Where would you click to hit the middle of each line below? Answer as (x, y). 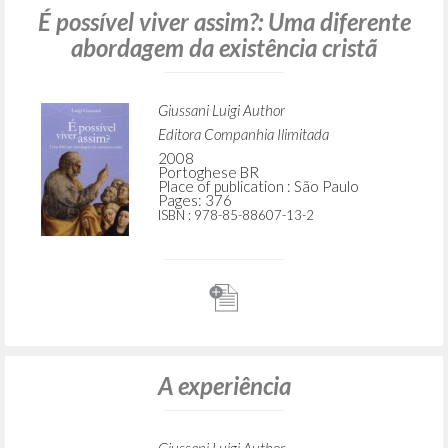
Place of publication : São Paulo (258, 186)
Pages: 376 (194, 200)
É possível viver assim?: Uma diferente (224, 22)
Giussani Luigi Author (221, 110)
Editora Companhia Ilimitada (243, 134)
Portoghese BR (208, 172)
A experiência (224, 386)
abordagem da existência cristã (224, 48)
